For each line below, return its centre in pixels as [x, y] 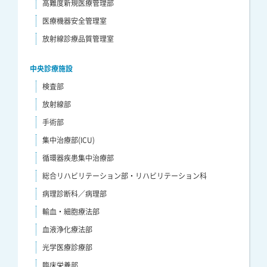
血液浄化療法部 [67, 229]
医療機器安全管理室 [74, 21]
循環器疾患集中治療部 [78, 158]
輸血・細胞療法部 [71, 211]
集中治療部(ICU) [69, 140]
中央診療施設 [51, 68]
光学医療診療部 [67, 247]
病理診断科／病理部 [74, 193]
